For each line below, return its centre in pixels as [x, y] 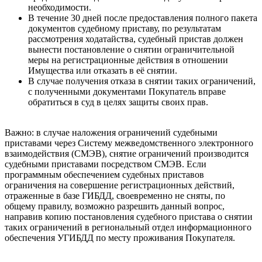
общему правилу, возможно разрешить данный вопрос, [115, 206]
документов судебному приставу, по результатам [125, 29]
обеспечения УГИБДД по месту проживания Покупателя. [120, 238]
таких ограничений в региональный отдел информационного [128, 227]
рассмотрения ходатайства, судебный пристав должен [136, 39]
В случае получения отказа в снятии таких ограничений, [142, 81]
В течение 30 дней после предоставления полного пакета [143, 18]
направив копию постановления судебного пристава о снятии [129, 217]
